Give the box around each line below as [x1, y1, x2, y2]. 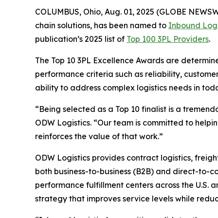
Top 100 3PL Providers [127, 34, 209, 44]
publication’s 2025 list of [35, 34, 127, 44]
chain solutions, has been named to [35, 20, 168, 30]
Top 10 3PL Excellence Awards [51, 55, 164, 65]
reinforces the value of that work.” [35, 131, 163, 141]
